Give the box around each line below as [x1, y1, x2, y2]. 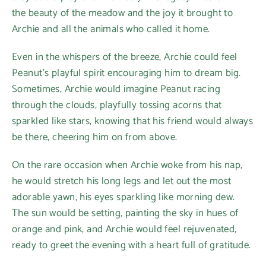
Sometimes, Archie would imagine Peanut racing [12, 80, 221, 97]
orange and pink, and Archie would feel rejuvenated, [12, 220, 237, 237]
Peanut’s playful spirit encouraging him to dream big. [12, 64, 241, 81]
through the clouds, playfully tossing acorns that [12, 96, 222, 113]
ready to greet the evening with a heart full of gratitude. [12, 236, 251, 254]
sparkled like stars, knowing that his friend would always [12, 112, 254, 129]
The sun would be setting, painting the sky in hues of [12, 204, 239, 221]
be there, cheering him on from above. [12, 128, 178, 145]
